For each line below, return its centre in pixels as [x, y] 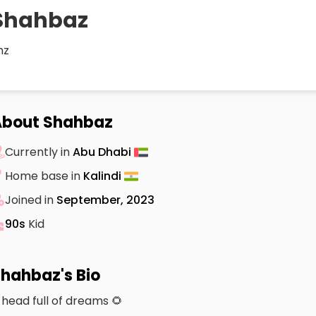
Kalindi [104, 176]
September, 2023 [105, 200]
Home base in [44, 176]
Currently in [39, 152]
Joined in [31, 200]
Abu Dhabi [103, 152]
